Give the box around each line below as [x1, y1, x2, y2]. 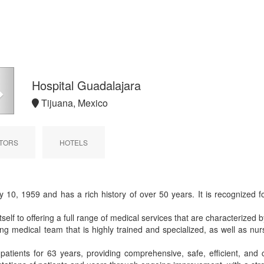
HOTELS [60, 137, 88, 147]
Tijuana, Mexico [39, 96, 108, 110]
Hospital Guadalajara [32, 77, 141, 94]
